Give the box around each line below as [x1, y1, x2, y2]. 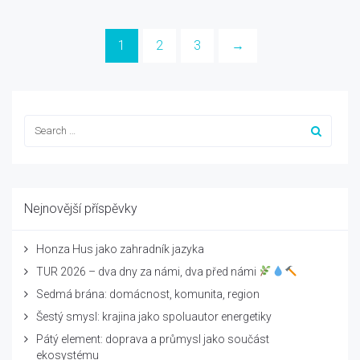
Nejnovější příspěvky [24, 200, 137, 216]
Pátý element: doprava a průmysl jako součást [36, 332, 269, 346]
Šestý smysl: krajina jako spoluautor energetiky [36, 309, 272, 323]
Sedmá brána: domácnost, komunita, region [36, 287, 260, 301]
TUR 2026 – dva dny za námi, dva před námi [36, 264, 259, 278]
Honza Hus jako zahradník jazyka [36, 242, 204, 256]
